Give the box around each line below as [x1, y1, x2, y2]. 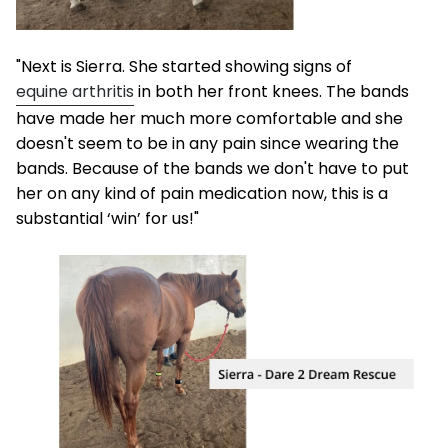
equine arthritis [16, 79, 134, 103]
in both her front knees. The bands [134, 79, 409, 103]
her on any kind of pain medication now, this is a [16, 181, 388, 205]
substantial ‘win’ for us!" [16, 206, 199, 230]
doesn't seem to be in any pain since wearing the [16, 131, 399, 155]
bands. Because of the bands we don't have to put [16, 156, 409, 180]
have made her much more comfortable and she [16, 106, 403, 130]
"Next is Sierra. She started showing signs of [16, 54, 352, 78]
